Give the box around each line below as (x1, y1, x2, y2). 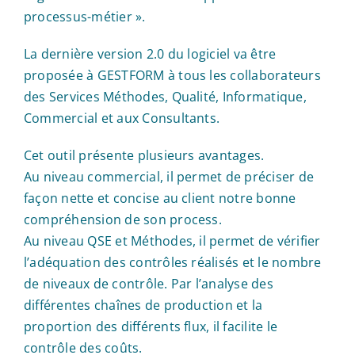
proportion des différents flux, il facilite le (24, 317, 278, 335)
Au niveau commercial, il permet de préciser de (24, 167, 315, 185)
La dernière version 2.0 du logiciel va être (24, 44, 277, 63)
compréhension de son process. (24, 210, 222, 228)
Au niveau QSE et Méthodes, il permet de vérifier (24, 231, 321, 250)
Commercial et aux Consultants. (24, 109, 220, 127)
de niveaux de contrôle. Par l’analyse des (24, 274, 273, 292)
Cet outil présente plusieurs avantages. (24, 146, 265, 164)
